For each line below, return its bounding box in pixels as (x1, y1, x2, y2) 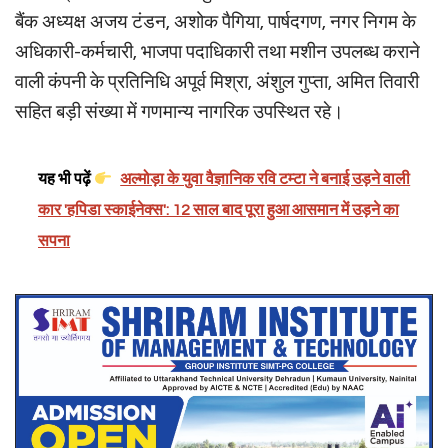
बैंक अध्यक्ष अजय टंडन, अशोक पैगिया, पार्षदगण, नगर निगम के (15, 12, 416, 33)
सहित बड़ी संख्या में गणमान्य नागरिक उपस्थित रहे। (15, 102, 344, 123)
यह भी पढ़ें (38, 171, 94, 188)
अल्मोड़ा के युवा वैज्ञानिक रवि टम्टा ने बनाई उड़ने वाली (120, 171, 411, 188)
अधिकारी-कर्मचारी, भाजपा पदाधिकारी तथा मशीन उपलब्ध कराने (15, 42, 420, 63)
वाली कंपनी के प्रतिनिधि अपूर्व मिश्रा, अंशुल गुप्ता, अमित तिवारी (15, 72, 419, 93)
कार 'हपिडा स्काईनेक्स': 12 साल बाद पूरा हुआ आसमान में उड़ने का (38, 202, 399, 219)
